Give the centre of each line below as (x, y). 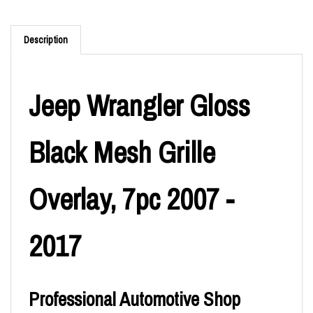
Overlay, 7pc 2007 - (131, 200)
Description (46, 41)
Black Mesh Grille (122, 153)
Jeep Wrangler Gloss (139, 107)
